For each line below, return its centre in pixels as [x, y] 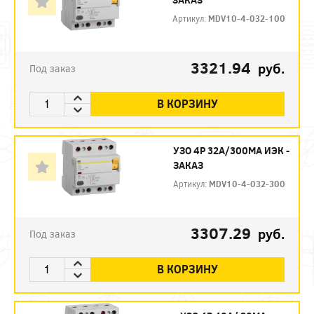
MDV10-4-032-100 [247, 18]
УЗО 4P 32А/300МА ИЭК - [231, 150]
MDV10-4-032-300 [247, 183]
